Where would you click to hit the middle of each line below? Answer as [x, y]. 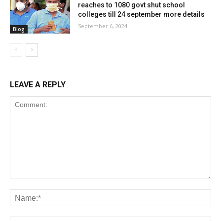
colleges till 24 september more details [142, 15]
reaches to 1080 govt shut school [132, 5]
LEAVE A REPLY [38, 85]
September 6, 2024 [103, 26]
